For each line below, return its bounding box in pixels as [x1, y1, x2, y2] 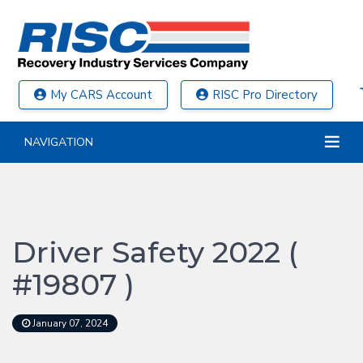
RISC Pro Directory [212, 87, 318, 103]
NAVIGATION [24, 135, 93, 150]
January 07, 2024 [30, 317, 108, 330]
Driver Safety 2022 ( [12, 234, 298, 270]
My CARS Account [50, 87, 152, 103]
